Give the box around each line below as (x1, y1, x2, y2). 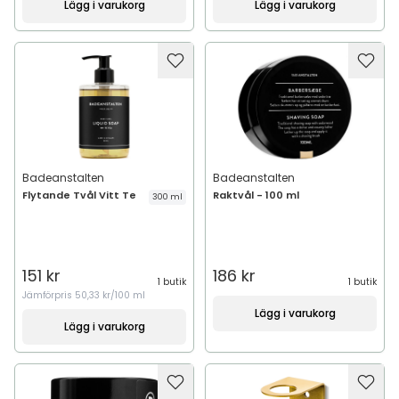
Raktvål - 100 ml (213, 188, 299, 202)
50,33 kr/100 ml (75, 289, 145, 302)
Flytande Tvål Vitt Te (22, 188, 136, 202)
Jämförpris (22, 289, 75, 302)
